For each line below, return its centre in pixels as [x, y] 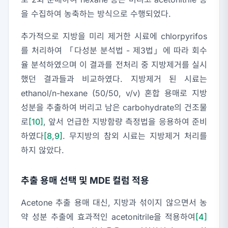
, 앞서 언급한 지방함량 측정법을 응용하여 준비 [125, 122]
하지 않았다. [42, 150]
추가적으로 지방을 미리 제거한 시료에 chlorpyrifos [114, 36]
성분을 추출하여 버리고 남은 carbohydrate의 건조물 [114, 108]
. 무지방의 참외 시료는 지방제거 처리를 [135, 136]
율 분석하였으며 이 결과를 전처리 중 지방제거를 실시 [114, 65]
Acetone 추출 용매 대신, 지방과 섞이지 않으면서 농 [114, 203]
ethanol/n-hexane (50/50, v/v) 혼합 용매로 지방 [114, 93]
